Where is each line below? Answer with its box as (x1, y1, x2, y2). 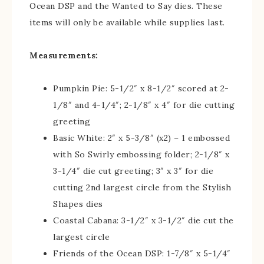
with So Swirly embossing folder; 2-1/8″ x (53, 149, 230, 160)
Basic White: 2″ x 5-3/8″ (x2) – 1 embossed (53, 133, 230, 143)
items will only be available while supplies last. (29, 17, 225, 28)
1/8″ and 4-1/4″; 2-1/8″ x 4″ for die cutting (53, 100, 235, 110)
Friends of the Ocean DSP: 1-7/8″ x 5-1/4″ (53, 248, 231, 259)
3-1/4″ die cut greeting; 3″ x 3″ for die (53, 166, 213, 176)
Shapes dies (53, 199, 103, 209)
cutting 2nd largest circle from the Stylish (53, 182, 232, 193)
